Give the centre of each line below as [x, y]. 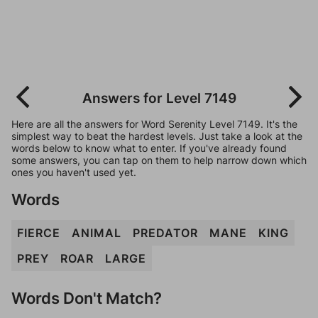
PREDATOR [165, 233]
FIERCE [39, 233]
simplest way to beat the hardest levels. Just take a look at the [157, 136]
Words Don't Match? [87, 298]
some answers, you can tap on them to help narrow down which [159, 160]
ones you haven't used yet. [74, 172]
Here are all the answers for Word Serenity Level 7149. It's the [154, 124]
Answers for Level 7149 [159, 98]
